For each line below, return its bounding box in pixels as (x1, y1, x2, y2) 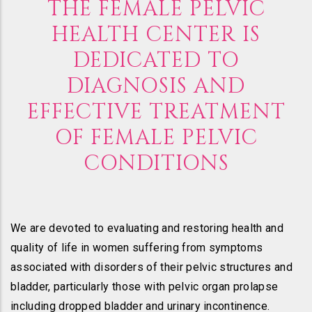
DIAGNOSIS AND (67, 72, 245, 101)
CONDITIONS (83, 150, 229, 178)
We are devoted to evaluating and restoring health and (10, 221, 283, 235)
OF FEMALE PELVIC (54, 124, 258, 153)
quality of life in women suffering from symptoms (10, 241, 263, 255)
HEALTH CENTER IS (52, 21, 260, 49)
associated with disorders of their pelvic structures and (10, 260, 292, 274)
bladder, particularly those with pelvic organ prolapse (10, 280, 279, 294)
